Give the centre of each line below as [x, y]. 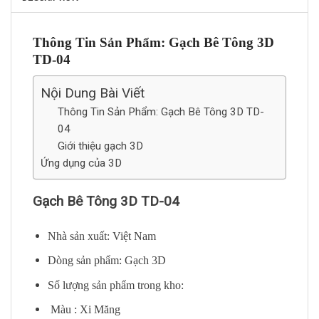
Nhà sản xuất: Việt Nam [101, 236]
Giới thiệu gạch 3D [100, 146]
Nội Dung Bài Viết [93, 93]
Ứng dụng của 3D [81, 163]
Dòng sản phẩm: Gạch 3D [106, 261]
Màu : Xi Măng [84, 310]
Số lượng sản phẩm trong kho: [115, 285]
